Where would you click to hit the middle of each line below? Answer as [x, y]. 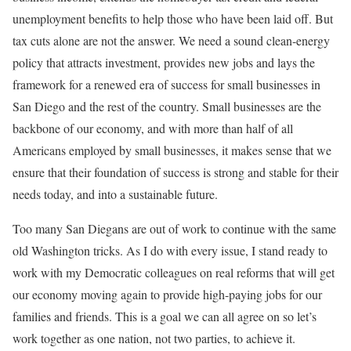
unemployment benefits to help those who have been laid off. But [173, 18]
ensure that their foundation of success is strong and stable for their [175, 172]
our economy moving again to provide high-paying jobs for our [167, 294]
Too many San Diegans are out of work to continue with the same [174, 228]
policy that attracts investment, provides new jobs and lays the [164, 62]
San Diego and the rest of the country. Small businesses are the [167, 106]
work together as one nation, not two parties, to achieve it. [154, 338]
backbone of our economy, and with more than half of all [153, 128]
